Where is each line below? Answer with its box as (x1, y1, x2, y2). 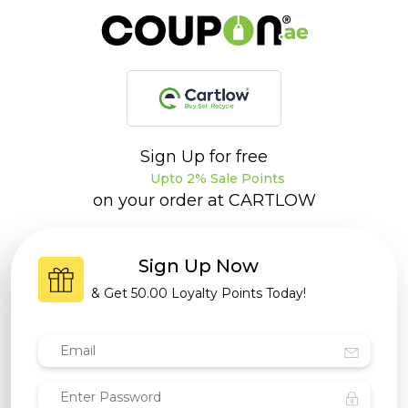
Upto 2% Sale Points (146, 170, 285, 187)
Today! (266, 285, 306, 302)
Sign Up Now (138, 255, 259, 278)
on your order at (92, 190, 229, 211)
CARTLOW (228, 190, 316, 211)
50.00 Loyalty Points (131, 285, 266, 302)
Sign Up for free (140, 147, 268, 167)
